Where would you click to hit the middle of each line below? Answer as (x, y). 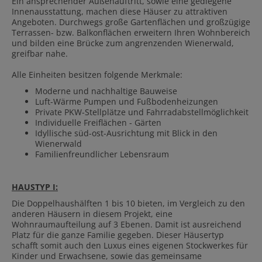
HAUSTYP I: (35, 187)
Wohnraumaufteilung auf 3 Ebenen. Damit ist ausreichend (127, 225)
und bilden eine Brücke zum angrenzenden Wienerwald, (123, 43)
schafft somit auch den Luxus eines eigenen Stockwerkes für (130, 246)
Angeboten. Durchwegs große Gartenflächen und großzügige (131, 22)
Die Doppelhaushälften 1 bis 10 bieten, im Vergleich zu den (128, 204)
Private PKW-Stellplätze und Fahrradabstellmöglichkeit (142, 112)
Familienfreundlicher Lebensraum (102, 154)
